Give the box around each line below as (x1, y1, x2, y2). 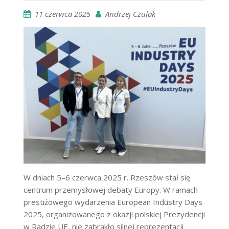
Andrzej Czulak (105, 9, 155, 19)
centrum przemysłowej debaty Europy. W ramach (24, 185, 198, 195)
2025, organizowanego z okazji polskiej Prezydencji (24, 209, 205, 220)
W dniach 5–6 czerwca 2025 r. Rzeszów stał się (24, 172, 190, 183)
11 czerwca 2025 (35, 9, 90, 19)
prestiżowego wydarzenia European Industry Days (24, 197, 202, 208)
